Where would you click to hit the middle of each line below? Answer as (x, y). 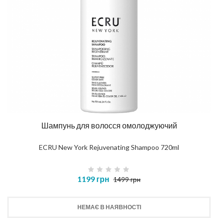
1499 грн (127, 180)
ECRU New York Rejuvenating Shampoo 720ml (109, 147)
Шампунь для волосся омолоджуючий (109, 126)
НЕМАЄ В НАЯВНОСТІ (109, 207)
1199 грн (93, 179)
